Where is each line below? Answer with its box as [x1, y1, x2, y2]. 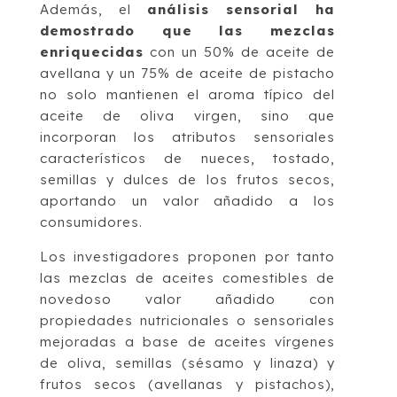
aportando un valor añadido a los [39, 191, 336, 209]
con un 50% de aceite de [143, 43, 336, 60]
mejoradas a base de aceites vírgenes [39, 332, 336, 350]
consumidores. [39, 213, 143, 230]
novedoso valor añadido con [39, 290, 336, 307]
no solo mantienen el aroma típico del [39, 85, 336, 103]
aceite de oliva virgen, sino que [39, 106, 336, 124]
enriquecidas [39, 43, 144, 60]
